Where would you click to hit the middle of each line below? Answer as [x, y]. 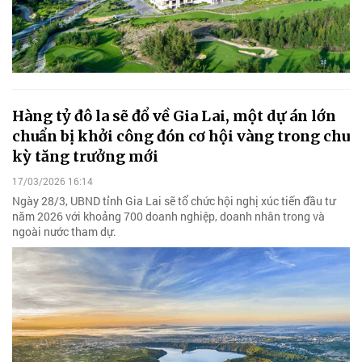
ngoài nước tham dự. [64, 231]
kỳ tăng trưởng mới [85, 156]
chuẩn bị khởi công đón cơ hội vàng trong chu [181, 136]
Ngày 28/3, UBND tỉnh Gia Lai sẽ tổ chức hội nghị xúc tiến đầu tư [174, 200]
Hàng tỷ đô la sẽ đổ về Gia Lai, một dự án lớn [174, 116]
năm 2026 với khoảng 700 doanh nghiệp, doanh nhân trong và [168, 216]
